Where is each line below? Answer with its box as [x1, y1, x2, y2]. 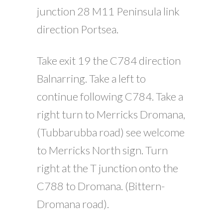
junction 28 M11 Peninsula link [37, 4, 180, 18]
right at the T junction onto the [37, 161, 178, 175]
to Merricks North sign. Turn [37, 143, 168, 157]
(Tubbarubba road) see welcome [37, 125, 185, 139]
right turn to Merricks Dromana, [37, 108, 185, 121]
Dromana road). [37, 197, 109, 211]
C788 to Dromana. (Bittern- [37, 179, 165, 193]
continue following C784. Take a [37, 90, 183, 103]
